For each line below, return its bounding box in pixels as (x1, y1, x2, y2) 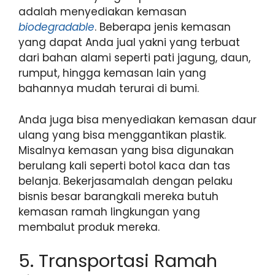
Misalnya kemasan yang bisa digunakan (18, 142, 234, 158)
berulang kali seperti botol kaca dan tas (18, 158, 230, 173)
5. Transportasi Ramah (18, 249, 217, 274)
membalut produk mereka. (18, 219, 160, 234)
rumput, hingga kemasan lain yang (18, 66, 206, 81)
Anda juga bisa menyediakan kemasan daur (18, 112, 257, 127)
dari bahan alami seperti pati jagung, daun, (18, 50, 250, 66)
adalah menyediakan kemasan (18, 4, 187, 20)
